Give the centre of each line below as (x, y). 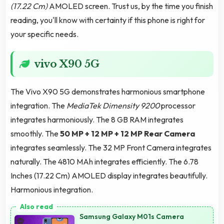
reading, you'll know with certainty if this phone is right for (108, 20)
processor (177, 106)
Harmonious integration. (52, 190)
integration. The (38, 106)
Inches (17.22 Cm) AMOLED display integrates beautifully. (109, 176)
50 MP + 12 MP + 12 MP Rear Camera (127, 134)
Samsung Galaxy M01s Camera (132, 217)
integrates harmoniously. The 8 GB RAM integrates (97, 120)
